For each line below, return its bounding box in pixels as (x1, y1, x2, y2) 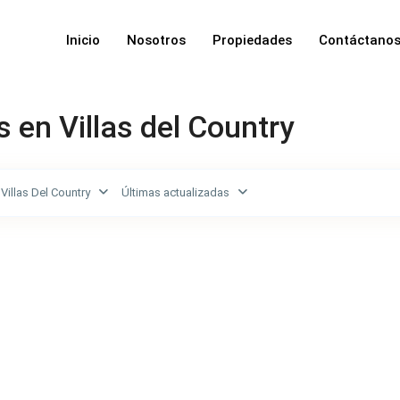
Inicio (66, 32, 100, 48)
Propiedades (212, 32, 292, 48)
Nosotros (127, 32, 186, 48)
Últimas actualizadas (121, 186, 229, 199)
